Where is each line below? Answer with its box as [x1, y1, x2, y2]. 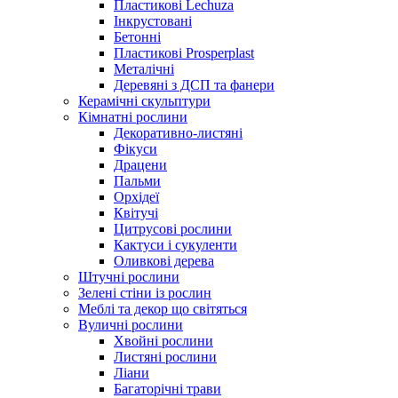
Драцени [114, 157, 167, 172]
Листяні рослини [114, 349, 217, 364]
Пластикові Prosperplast [114, 45, 254, 60]
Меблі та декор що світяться [78, 301, 247, 316]
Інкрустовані [114, 13, 192, 28]
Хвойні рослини [114, 333, 213, 348]
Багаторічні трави [114, 381, 221, 396]
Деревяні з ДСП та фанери [114, 77, 275, 92]
